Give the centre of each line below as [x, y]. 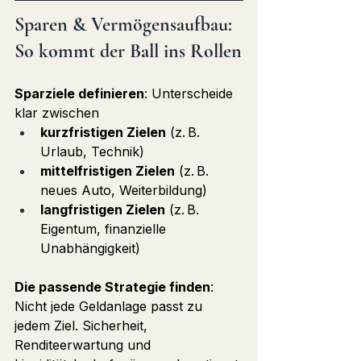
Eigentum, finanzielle [105, 229]
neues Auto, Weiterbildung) [124, 191]
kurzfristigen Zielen [103, 133]
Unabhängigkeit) [90, 249]
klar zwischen [57, 113]
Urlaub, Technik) [92, 152]
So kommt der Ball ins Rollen [128, 52]
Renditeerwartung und [85, 345]
